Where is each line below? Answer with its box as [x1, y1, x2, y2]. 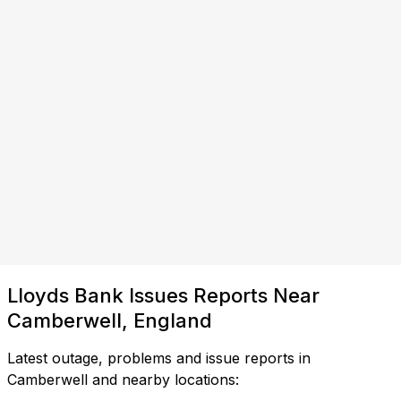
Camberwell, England [7, 308, 212, 332]
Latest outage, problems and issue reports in [7, 348, 311, 367]
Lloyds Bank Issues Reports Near [7, 283, 320, 307]
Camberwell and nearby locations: [7, 370, 239, 388]
